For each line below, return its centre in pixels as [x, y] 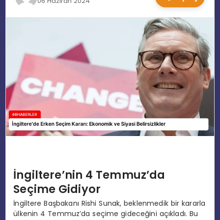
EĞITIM [19, 15]
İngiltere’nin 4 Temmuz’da [89, 175]
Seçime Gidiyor [57, 189]
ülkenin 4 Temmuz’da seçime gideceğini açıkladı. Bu [106, 214]
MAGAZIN [24, 44]
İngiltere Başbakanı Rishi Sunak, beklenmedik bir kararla [110, 204]
